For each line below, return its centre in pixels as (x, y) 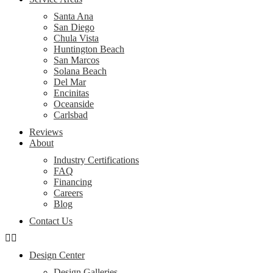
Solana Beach (80, 71)
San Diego (74, 27)
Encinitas (71, 93)
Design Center (57, 255)
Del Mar (70, 82)
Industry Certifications (96, 160)
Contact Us (51, 221)
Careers (68, 193)
